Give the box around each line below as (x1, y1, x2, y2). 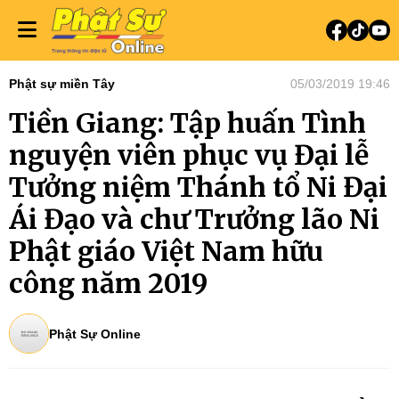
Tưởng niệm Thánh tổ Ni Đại (9, 170, 387, 204)
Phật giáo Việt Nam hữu (9, 234, 323, 268)
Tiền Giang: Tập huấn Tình (9, 106, 366, 140)
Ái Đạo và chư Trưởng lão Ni (9, 202, 379, 236)
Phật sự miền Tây (9, 77, 115, 91)
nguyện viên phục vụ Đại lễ (9, 138, 369, 172)
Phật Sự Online (49, 326, 141, 341)
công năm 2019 (9, 266, 208, 300)
